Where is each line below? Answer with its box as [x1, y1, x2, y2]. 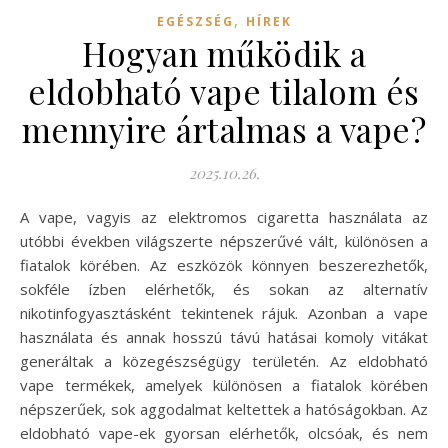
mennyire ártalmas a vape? [21, 106, 427, 151]
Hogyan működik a [82, 30, 366, 75]
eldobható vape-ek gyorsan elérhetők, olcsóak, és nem [20, 422, 428, 443]
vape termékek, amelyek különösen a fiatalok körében [20, 374, 428, 395]
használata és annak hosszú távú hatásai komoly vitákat [20, 326, 428, 347]
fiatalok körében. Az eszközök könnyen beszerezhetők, [20, 254, 428, 275]
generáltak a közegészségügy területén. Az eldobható [20, 350, 428, 371]
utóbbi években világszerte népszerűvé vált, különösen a [20, 230, 428, 251]
